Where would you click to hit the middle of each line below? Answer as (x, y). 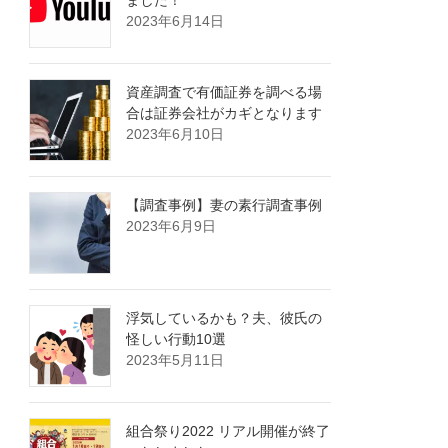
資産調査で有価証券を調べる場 (224, 92)
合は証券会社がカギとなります (224, 113)
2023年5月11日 (175, 360)
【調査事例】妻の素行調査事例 (224, 205)
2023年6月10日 (175, 134)
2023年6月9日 (171, 226)
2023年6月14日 (175, 21)
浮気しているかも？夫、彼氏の (224, 318)
